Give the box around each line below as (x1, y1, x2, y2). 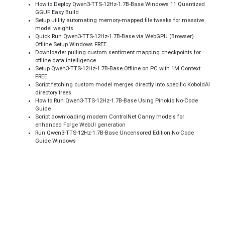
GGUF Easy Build (35, 9, 79, 16)
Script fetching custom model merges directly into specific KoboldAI (35, 81, 210, 88)
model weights (35, 25, 73, 32)
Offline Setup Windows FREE (35, 41, 106, 48)
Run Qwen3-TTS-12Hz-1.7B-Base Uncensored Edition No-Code (35, 130, 194, 137)
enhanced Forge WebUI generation (35, 122, 126, 129)
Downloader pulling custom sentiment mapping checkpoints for (35, 49, 201, 56)
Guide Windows (35, 138, 76, 145)
